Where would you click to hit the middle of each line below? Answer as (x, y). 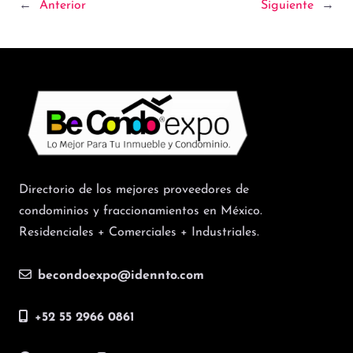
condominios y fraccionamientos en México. (141, 211)
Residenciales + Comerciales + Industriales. (139, 232)
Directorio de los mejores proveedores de (134, 190)
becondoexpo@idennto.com (121, 276)
